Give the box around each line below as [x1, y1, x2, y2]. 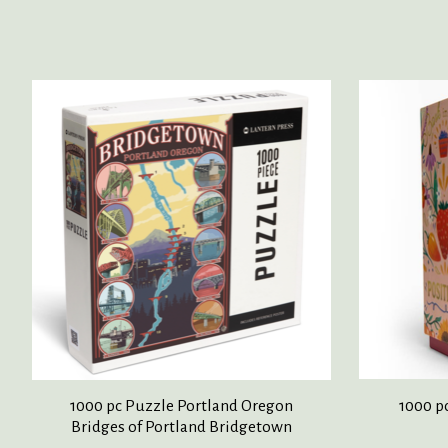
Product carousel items [32, 82, 195, 101]
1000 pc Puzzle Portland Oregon [70, 397, 294, 416]
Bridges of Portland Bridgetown [71, 418, 293, 437]
